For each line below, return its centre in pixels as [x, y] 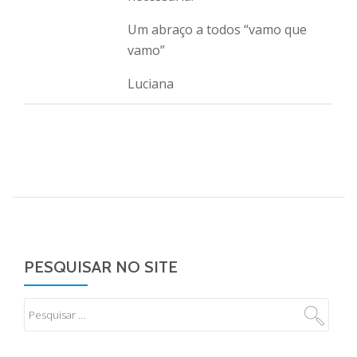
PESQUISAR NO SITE [101, 267]
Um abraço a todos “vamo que [217, 29]
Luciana [151, 84]
